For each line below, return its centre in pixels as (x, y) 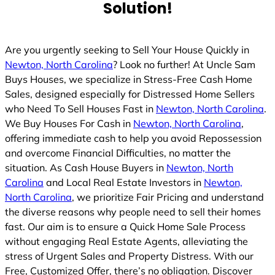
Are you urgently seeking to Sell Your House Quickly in (127, 49)
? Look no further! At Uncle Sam (184, 64)
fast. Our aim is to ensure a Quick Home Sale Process (125, 226)
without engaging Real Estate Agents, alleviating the (126, 241)
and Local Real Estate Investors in (124, 182)
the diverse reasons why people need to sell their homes (133, 211)
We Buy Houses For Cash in (69, 123)
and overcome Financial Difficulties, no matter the (118, 153)
